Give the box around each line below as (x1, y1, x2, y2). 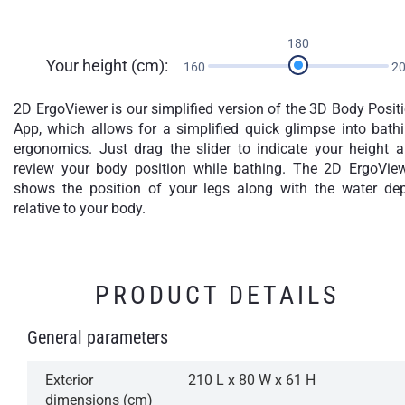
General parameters (27, 325, 168, 348)
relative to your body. (14, 199, 146, 217)
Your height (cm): (45, 55, 168, 75)
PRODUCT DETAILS (94, 279, 340, 310)
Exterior (45, 371, 93, 389)
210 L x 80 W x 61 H (188, 371, 316, 389)
